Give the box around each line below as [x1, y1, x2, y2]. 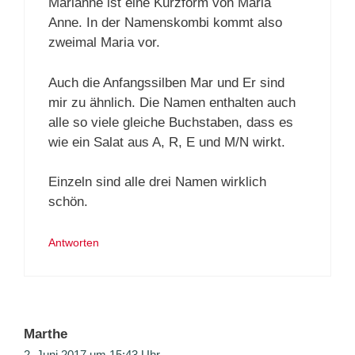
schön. [48, 194, 88, 210]
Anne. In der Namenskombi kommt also [48, 15, 282, 31]
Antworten [48, 235, 99, 249]
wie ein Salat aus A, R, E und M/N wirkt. [48, 134, 285, 150]
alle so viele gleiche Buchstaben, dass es [48, 114, 293, 130]
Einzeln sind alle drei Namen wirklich [48, 174, 266, 190]
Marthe [24, 326, 67, 342]
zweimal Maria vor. [48, 35, 160, 51]
